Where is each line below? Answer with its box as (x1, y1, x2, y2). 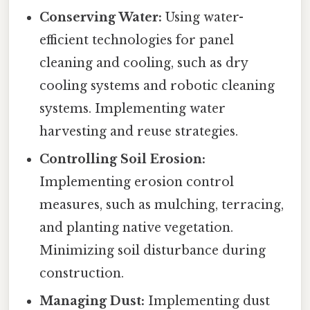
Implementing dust (145, 293, 271, 309)
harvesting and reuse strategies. (39, 123, 239, 139)
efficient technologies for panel (39, 32, 235, 48)
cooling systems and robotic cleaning (39, 77, 275, 93)
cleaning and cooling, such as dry (39, 55, 248, 71)
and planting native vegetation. (39, 219, 234, 235)
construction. (39, 265, 125, 281)
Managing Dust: (39, 293, 145, 309)
